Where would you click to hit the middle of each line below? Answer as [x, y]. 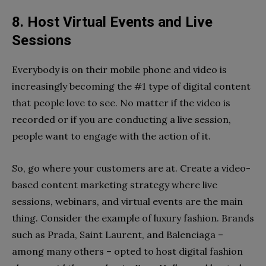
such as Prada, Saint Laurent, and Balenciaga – [118, 235]
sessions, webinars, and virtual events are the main [127, 202]
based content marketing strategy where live [115, 185]
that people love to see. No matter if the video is [121, 103]
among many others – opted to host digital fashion [127, 251]
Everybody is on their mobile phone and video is [119, 70]
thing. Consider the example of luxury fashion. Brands [133, 218]
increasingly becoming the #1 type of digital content [131, 86]
